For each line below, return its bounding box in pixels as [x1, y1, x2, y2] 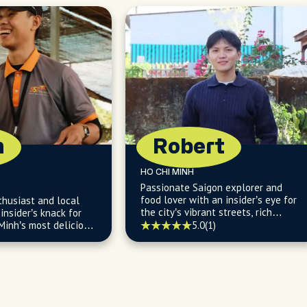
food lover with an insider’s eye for [140, 193, 297, 206]
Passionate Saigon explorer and [140, 181, 282, 194]
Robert [153, 137, 225, 157]
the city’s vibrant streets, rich [140, 206, 272, 219]
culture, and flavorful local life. [140, 218, 282, 231]
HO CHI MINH [140, 168, 194, 176]
